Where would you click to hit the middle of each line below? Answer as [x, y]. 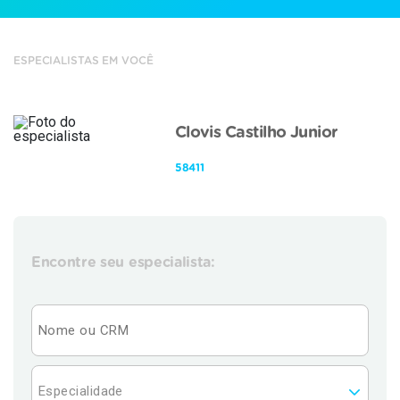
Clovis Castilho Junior [256, 133]
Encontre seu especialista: [123, 262]
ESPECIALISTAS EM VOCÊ [83, 61]
